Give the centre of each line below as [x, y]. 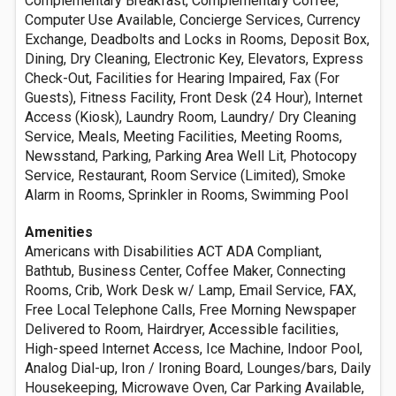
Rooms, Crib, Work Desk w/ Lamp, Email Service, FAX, [190, 290]
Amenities [59, 232]
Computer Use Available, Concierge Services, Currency [193, 20]
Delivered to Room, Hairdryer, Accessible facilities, [182, 329]
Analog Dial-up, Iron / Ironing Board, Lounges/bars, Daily [198, 368]
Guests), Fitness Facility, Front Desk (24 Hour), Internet [194, 98]
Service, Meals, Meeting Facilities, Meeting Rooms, [183, 137]
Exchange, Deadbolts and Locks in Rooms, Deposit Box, [197, 39]
